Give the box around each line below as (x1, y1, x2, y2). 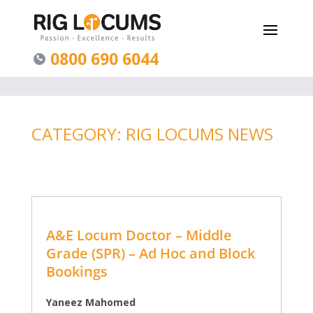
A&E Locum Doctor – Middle (45, 226, 232, 245)
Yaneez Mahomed (45, 296, 136, 309)
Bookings (45, 262, 108, 281)
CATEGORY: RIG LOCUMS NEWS (31, 122, 273, 145)
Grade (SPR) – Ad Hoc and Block (45, 244, 255, 263)
